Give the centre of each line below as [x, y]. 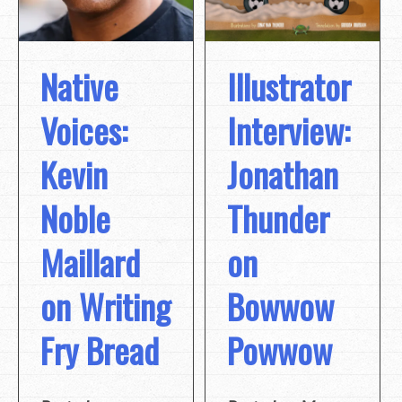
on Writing [105, 306]
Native [79, 86]
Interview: [289, 130]
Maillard [90, 262]
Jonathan [283, 174]
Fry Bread [100, 350]
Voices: [84, 130]
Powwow [280, 350]
